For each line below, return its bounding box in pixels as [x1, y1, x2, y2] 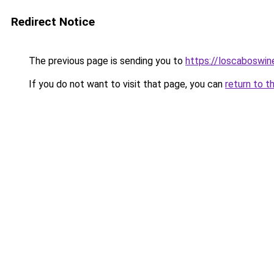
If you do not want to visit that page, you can [26, 78, 225, 90]
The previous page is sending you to [26, 55, 185, 67]
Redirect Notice [11, 15, 95, 29]
